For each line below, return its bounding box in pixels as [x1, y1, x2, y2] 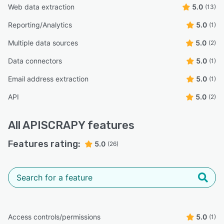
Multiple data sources [8, 38, 78, 47]
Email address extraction [8, 74, 88, 83]
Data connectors [8, 56, 62, 65]
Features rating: [8, 138, 80, 150]
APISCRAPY [22, 118, 85, 132]
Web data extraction [8, 2, 74, 11]
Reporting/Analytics [8, 20, 72, 29]
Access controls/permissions [8, 212, 100, 221]
